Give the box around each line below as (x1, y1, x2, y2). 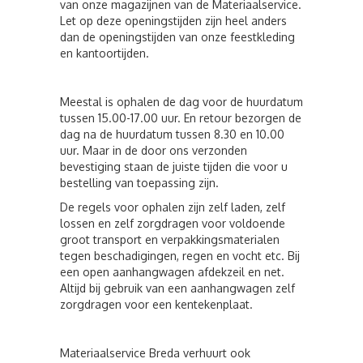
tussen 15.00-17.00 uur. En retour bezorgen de (60, 111, 301, 125)
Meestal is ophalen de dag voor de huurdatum (60, 95, 303, 109)
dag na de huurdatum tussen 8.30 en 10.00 (60, 127, 284, 141)
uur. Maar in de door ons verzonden (60, 143, 247, 157)
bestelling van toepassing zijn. (60, 176, 219, 190)
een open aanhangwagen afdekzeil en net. (60, 265, 284, 279)
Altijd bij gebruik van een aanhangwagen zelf (60, 281, 295, 295)
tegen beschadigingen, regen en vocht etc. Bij (60, 249, 300, 263)
